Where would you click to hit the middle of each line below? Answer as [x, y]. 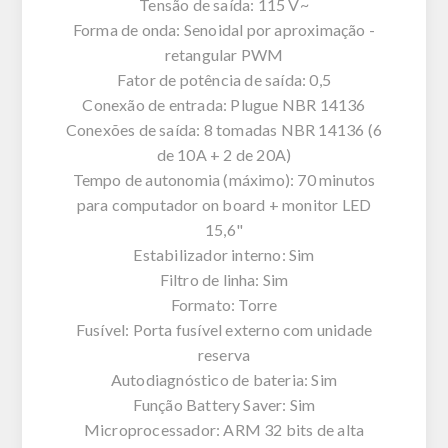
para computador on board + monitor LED [224, 204]
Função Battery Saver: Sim [224, 404]
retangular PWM [224, 54]
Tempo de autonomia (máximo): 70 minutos [224, 179]
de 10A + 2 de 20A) [224, 154]
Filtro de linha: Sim [224, 279]
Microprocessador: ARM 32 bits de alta [224, 429]
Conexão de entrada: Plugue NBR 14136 [224, 104]
